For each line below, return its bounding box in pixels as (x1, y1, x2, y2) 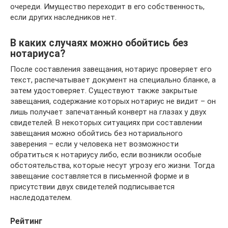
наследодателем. (10, 193, 72, 202)
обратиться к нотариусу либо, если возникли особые (10, 150, 202, 159)
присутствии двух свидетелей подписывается (10, 182, 175, 191)
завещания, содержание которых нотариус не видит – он (10, 97, 216, 106)
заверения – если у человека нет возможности (10, 139, 179, 149)
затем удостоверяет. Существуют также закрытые (10, 86, 197, 95)
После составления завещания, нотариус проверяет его (10, 65, 212, 74)
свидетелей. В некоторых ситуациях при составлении (10, 118, 202, 127)
